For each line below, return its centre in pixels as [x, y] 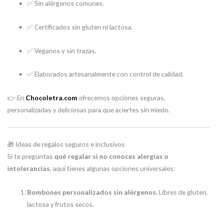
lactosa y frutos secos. [61, 204]
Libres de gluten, [183, 192]
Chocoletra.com [52, 98]
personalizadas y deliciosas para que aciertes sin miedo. [89, 110]
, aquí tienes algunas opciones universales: [112, 168]
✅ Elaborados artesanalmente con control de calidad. [106, 74]
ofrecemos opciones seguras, [121, 98]
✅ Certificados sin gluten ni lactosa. [80, 27]
